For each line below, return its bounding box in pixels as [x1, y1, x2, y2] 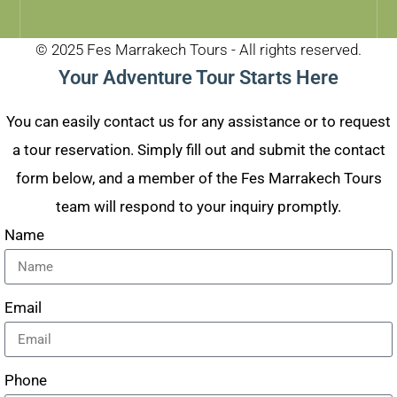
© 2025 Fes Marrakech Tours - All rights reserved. [35, 41, 362, 59]
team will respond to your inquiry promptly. [56, 198, 341, 216]
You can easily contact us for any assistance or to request [6, 113, 391, 131]
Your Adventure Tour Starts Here [58, 66, 339, 90]
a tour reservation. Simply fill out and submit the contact [12, 141, 385, 160]
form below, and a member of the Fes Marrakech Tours [15, 169, 382, 188]
